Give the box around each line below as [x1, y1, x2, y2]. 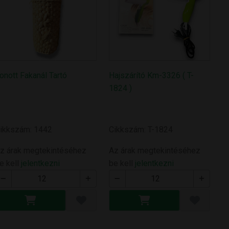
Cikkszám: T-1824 [108, 125, 173, 135]
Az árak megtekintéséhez [108, 146, 200, 156]
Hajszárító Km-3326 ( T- [108, 70, 194, 80]
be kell [108, 158, 135, 169]
